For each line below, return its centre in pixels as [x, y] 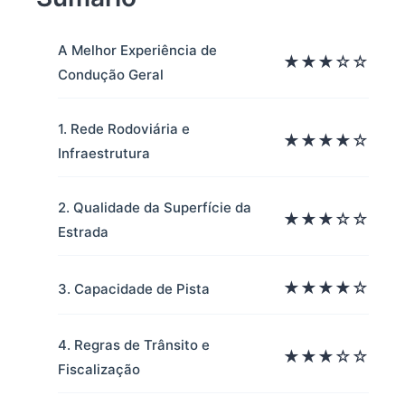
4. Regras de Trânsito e [134, 345]
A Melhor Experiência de [137, 50]
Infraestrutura [104, 153]
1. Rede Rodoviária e [124, 129]
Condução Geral [111, 75]
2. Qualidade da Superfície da [155, 207]
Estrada [83, 232]
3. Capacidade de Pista [134, 288]
